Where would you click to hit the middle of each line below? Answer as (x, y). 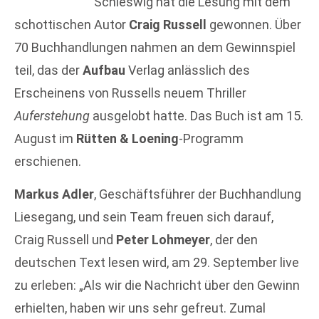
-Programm (211, 138)
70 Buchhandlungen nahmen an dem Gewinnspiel (155, 47)
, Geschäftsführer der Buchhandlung (198, 194)
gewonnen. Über (255, 25)
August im (45, 138)
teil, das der (48, 70)
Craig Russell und (65, 240)
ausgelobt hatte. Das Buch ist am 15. (197, 116)
